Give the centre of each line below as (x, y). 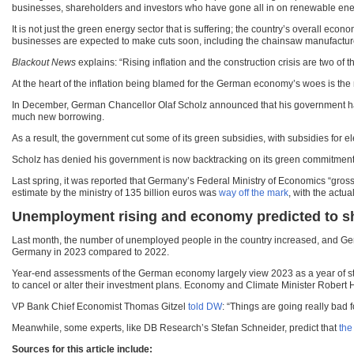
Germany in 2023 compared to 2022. (90, 252)
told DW (205, 307)
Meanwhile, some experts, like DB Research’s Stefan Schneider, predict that (175, 328)
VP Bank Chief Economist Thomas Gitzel (100, 307)
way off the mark (254, 193)
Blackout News (44, 63)
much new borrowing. (58, 117)
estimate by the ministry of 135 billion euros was (115, 193)
